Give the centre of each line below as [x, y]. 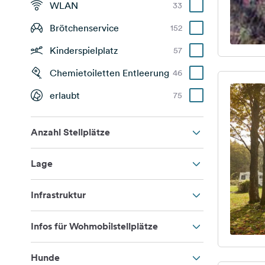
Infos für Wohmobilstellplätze [94, 226]
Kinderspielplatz [84, 50]
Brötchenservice [84, 28]
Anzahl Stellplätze [70, 132]
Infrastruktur [58, 195]
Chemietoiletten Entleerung [109, 73]
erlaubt [65, 95]
